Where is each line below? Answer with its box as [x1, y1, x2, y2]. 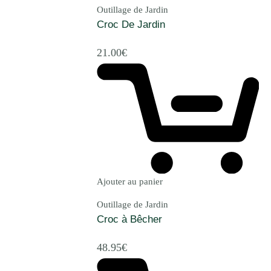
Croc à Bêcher [97, 214, 162, 226]
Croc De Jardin [97, 19, 165, 30]
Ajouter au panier [97, 177, 163, 187]
